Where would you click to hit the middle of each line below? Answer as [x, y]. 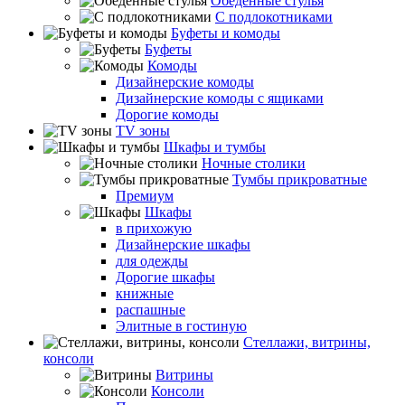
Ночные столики [254, 163]
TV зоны [143, 131]
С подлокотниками [274, 17]
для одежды [152, 261]
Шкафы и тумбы [215, 147]
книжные [145, 293]
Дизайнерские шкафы [183, 245]
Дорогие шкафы [165, 277]
